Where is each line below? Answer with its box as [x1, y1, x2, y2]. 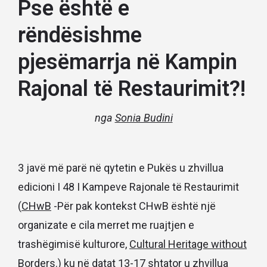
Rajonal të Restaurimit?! [18, 76, 246, 101]
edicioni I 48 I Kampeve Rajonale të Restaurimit [18, 180, 239, 193]
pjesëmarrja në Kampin [18, 49, 237, 74]
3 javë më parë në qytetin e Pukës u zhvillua [18, 161, 223, 174]
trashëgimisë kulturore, [18, 237, 129, 250]
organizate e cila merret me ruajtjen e [18, 218, 194, 231]
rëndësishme [18, 22, 142, 48]
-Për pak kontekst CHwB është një [51, 199, 216, 212]
